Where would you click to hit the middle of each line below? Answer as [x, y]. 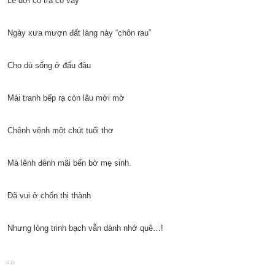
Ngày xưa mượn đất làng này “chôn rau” [79, 33]
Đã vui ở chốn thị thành [49, 196]
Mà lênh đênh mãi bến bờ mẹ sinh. [69, 163]
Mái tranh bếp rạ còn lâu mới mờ [66, 98]
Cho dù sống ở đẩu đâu [49, 66]
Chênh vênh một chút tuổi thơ [60, 131]
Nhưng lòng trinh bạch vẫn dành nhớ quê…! [85, 228]
